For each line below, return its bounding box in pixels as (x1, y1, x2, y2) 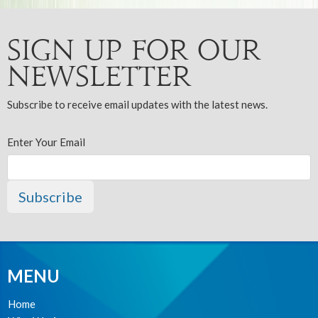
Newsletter (7, 58, 191, 95)
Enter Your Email (7, 136, 85, 149)
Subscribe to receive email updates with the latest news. (7, 98, 268, 111)
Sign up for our (7, 32, 261, 69)
